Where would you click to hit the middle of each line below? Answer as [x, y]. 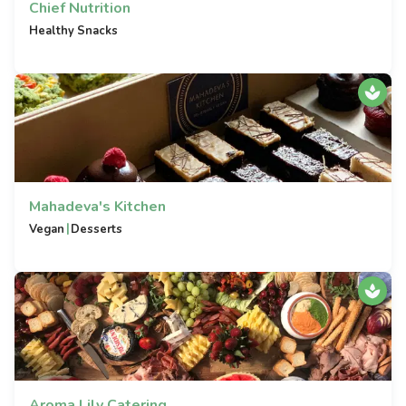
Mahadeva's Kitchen [97, 207]
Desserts [97, 229]
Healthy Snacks [73, 31]
